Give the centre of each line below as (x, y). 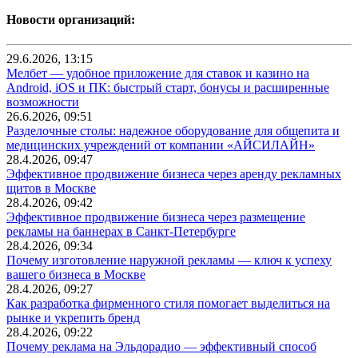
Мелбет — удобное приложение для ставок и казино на (158, 74)
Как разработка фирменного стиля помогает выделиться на (168, 304)
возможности (43, 102)
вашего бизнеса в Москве (76, 275)
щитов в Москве (51, 189)
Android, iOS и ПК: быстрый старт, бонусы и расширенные (168, 88)
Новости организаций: (71, 20)
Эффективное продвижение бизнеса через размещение (156, 217)
